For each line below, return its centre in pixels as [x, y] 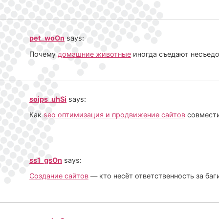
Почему [44, 54]
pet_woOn [47, 38]
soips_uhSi [48, 99]
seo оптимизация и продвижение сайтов [114, 115]
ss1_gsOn [46, 160]
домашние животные [94, 54]
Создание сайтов [59, 176]
